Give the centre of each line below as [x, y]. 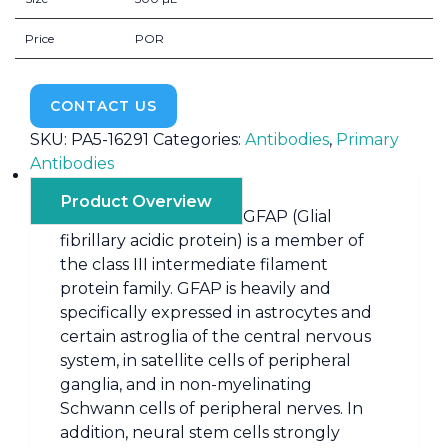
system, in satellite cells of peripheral [205, 360]
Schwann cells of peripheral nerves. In [211, 408]
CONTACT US [103, 105]
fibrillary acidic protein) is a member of [212, 240]
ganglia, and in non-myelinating [186, 384]
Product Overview [136, 201]
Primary [367, 139]
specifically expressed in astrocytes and [216, 312]
